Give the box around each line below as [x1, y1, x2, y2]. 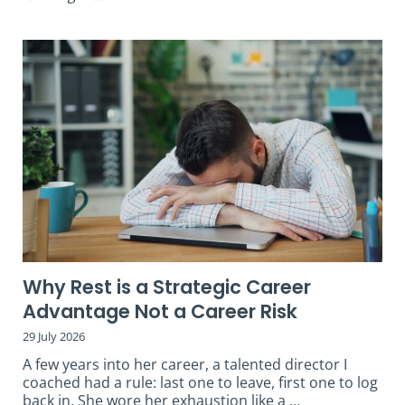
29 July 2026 [23, 327, 85, 344]
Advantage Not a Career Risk [23, 297, 297, 325]
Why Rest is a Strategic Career [23, 273, 311, 300]
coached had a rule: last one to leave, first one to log [23, 372, 378, 392]
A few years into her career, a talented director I [23, 353, 347, 374]
